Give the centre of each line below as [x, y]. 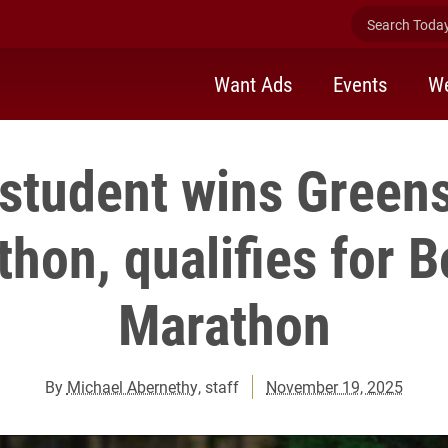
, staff [218, 386]
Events [360, 83]
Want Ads [253, 83]
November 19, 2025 [335, 386]
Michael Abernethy [132, 386]
